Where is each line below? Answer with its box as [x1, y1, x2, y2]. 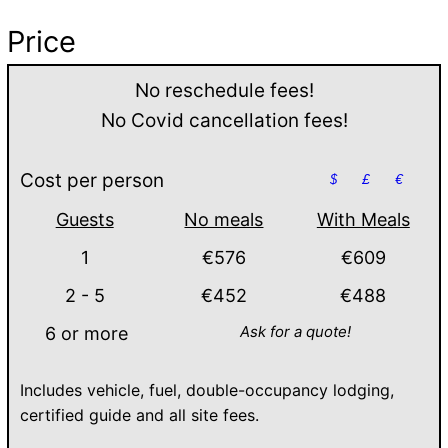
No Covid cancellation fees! [100, 108, 348, 132]
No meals [184, 208, 264, 230]
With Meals [316, 208, 410, 230]
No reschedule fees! [134, 78, 314, 102]
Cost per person [20, 168, 164, 192]
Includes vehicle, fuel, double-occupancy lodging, [20, 379, 394, 400]
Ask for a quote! [239, 321, 351, 341]
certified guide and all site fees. [20, 404, 259, 425]
